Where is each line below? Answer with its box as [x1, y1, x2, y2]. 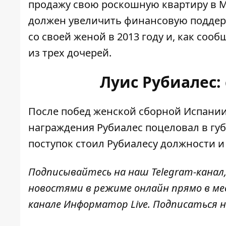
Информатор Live [64, 197, 148, 211]
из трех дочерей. [28, 46, 111, 60]
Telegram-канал [149, 165, 224, 179]
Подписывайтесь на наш [28, 165, 149, 179]
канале [28, 197, 64, 211]
